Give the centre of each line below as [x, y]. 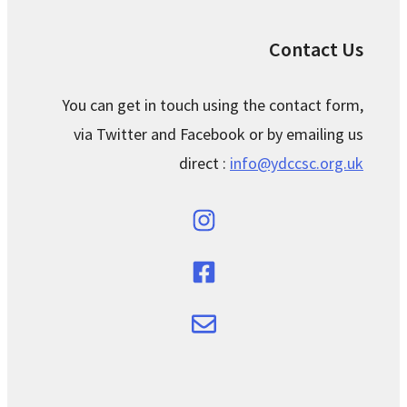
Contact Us [316, 49]
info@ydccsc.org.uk [297, 163]
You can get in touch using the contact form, [213, 105]
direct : [204, 163]
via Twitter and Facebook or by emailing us [218, 134]
